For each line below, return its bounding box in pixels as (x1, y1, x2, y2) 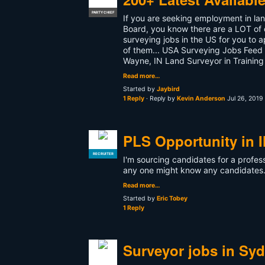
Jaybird (157, 85, 180, 93)
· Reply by (144, 95, 177, 102)
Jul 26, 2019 (227, 95, 263, 102)
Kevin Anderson (177, 95, 225, 102)
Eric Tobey (157, 195, 188, 202)
